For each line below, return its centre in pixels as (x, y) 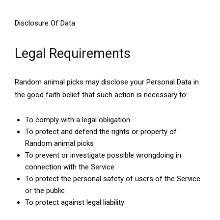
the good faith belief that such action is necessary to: (101, 95)
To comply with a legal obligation (78, 120)
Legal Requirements (73, 54)
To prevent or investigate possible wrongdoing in (103, 155)
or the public (45, 191)
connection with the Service (70, 167)
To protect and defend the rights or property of (101, 132)
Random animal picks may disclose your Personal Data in (107, 82)
